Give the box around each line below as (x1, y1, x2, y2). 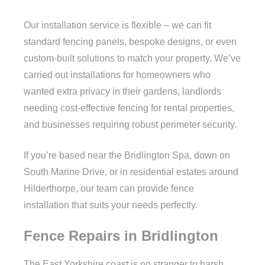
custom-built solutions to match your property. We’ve (24, 53, 241, 64)
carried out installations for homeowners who (24, 70, 211, 80)
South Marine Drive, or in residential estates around (24, 167, 238, 177)
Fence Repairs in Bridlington (24, 228, 218, 244)
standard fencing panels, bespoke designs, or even (24, 37, 237, 47)
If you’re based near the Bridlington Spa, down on (24, 150, 230, 161)
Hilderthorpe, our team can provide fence (24, 183, 194, 194)
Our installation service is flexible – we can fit (24, 20, 211, 31)
